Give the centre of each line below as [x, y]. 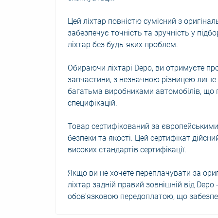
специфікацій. [92, 103]
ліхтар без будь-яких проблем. [123, 45]
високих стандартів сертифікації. [127, 150]
